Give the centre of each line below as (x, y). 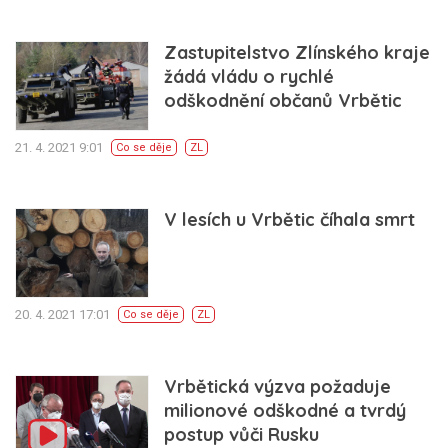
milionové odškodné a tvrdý (285, 411)
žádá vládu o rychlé (249, 77)
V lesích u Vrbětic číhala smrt (290, 220)
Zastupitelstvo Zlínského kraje (297, 53)
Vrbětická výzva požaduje (278, 387)
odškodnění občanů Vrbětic (283, 101)
